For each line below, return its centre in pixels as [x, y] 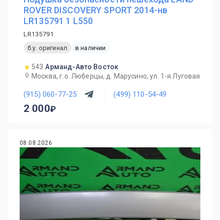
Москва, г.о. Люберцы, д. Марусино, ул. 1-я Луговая [116, 76]
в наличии [90, 48]
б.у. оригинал [47, 48]
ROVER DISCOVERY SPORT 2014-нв [96, 10]
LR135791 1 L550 [58, 21]
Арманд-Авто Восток [82, 67]
